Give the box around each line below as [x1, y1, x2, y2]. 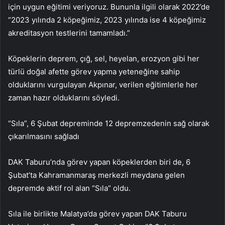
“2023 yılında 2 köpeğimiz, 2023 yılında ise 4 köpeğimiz [8, 15, 206, 25]
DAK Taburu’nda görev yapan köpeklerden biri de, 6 [8, 157, 190, 167]
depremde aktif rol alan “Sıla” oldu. [8, 183, 131, 193]
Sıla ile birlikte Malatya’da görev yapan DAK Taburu [8, 209, 187, 219]
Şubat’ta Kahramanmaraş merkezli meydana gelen [8, 170, 185, 180]
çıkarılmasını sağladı [8, 132, 79, 142]
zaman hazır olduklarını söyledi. [8, 93, 120, 103]
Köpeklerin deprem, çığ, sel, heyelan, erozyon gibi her [8, 54, 199, 64]
